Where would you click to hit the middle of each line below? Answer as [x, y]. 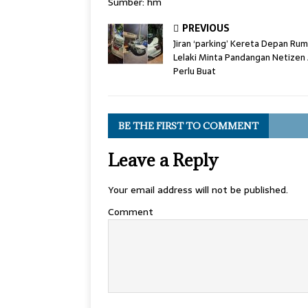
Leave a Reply [163, 160]
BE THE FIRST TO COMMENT [188, 126]
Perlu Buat [195, 71]
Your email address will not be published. [198, 190]
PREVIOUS [206, 29]
